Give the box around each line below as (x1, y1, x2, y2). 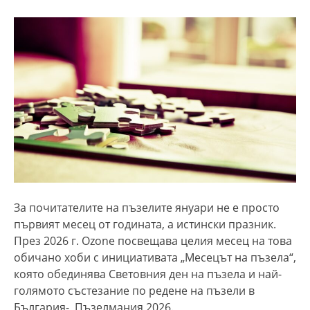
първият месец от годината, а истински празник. (14, 216, 276, 232)
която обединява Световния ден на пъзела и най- (14, 266, 282, 282)
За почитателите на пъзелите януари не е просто (14, 199, 280, 215)
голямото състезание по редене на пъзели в (14, 282, 255, 298)
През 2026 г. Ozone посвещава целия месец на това (14, 232, 292, 248)
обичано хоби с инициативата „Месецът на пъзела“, (14, 249, 296, 265)
